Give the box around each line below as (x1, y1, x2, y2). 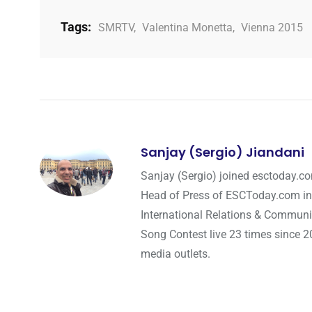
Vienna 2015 (241, 20, 303, 34)
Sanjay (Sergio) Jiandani (141, 143, 304, 161)
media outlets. (141, 247, 210, 260)
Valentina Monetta (142, 20, 233, 34)
